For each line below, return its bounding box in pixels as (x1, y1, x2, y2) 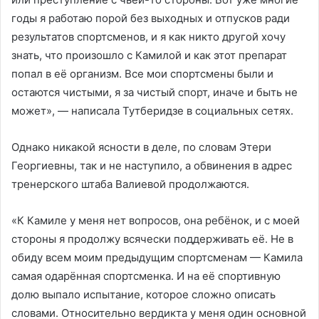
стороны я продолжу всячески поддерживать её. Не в (11, 231, 293, 246)
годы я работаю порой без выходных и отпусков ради (11, 11, 290, 25)
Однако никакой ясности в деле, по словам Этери (11, 140, 271, 154)
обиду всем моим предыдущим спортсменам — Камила (11, 250, 303, 264)
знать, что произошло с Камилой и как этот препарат (11, 48, 287, 62)
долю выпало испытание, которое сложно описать (11, 287, 276, 301)
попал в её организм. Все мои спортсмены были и (11, 66, 273, 80)
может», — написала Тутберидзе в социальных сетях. (11, 103, 293, 117)
